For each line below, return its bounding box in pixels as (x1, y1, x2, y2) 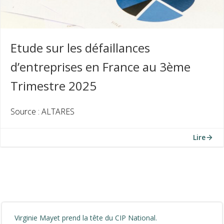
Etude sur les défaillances (10, 39, 150, 56)
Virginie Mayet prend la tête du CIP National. (14, 213, 157, 222)
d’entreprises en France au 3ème (10, 58, 190, 75)
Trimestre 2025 (10, 77, 96, 94)
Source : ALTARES (10, 106, 74, 117)
